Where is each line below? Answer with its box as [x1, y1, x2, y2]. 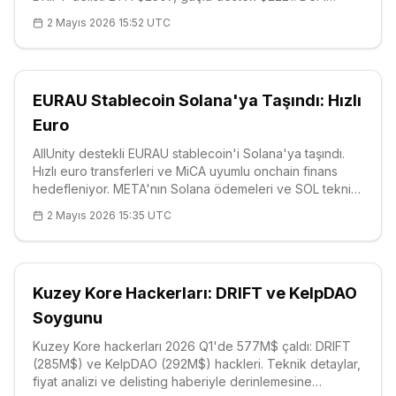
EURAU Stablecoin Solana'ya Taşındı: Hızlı [33, 91, 362, 110]
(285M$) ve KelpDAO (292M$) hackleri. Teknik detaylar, [33, 356, 361, 371]
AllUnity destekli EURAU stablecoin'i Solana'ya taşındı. [33, 146, 345, 161]
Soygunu [33, 308, 103, 327]
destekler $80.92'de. [33, 217, 156, 232]
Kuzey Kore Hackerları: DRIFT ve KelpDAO [33, 284, 357, 302]
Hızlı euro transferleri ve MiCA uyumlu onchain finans [33, 164, 338, 179]
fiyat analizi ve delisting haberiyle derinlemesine [33, 374, 312, 389]
